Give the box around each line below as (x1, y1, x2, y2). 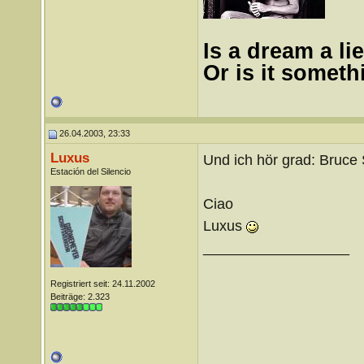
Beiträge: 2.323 (50, 292, 110, 301)
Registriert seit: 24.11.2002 (50, 279, 155, 288)
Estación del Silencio (50, 167, 131, 176)
